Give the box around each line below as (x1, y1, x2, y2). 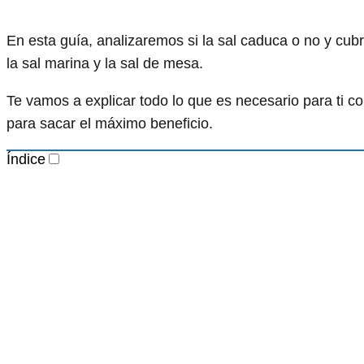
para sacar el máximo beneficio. (6, 115, 213, 132)
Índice (6, 151, 45, 168)
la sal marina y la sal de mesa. (6, 55, 203, 72)
